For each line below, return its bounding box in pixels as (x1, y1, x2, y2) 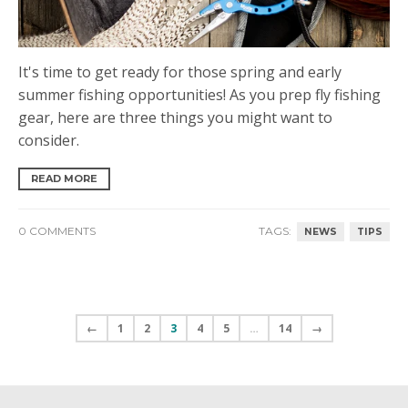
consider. (18, 130, 79, 151)
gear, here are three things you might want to (18, 107, 332, 128)
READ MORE (31, 172, 97, 186)
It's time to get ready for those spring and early (18, 62, 342, 83)
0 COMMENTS (18, 224, 96, 239)
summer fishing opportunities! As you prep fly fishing (18, 85, 381, 106)
